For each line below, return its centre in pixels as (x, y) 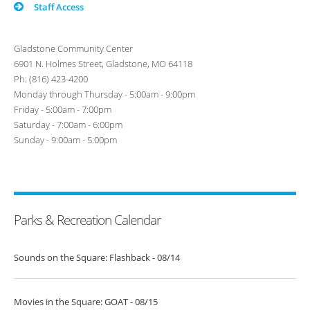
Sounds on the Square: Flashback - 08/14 (97, 257)
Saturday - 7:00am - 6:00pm (68, 125)
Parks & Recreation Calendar (87, 220)
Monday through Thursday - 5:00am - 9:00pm (104, 94)
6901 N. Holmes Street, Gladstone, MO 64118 (103, 64)
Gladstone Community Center (73, 49)
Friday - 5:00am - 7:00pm (63, 110)
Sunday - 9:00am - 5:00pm (65, 140)
